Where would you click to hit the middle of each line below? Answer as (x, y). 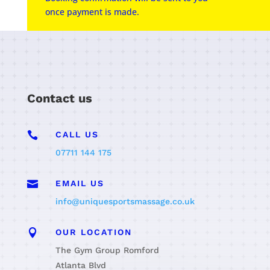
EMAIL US (80, 184)
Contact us (59, 99)
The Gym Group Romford (107, 250)
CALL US (77, 135)
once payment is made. (92, 12)
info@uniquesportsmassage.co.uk (125, 202)
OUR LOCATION (93, 232)
